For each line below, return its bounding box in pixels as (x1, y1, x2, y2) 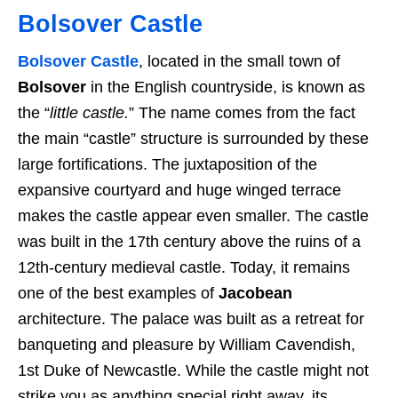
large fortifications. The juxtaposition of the (18, 155, 317, 174)
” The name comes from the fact (129, 104, 355, 123)
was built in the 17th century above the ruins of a (18, 233, 361, 251)
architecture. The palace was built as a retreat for (18, 310, 364, 329)
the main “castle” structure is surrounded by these (18, 130, 369, 148)
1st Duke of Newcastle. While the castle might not (18, 362, 369, 380)
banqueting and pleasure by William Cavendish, (18, 336, 355, 354)
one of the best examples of (18, 284, 219, 303)
